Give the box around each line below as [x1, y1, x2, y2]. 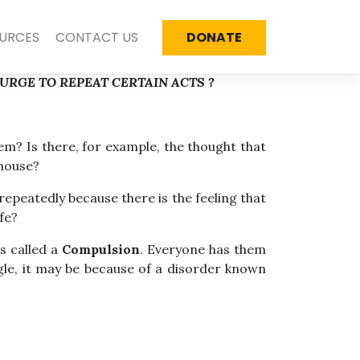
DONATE [186, 27, 242, 47]
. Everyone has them [140, 241, 267, 257]
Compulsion [62, 241, 141, 257]
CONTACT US [55, 27, 138, 47]
